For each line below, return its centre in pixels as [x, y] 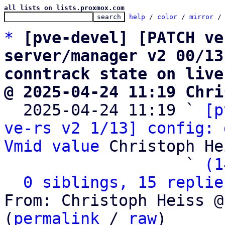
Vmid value [52, 146]
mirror [201, 17]
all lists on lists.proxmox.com [64, 8]
